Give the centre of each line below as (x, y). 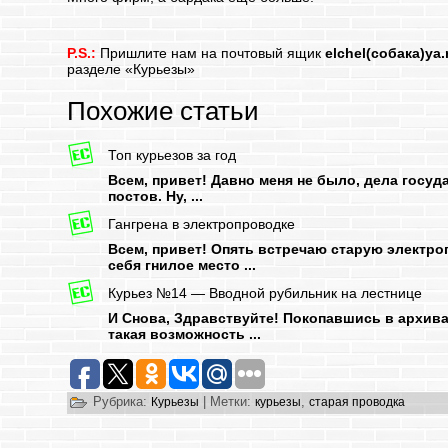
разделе (96, 69)
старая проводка (357, 402)
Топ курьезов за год (172, 155)
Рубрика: (120, 402)
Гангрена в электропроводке (202, 224)
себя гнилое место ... (182, 265)
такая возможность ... (185, 334)
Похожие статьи (163, 111)
